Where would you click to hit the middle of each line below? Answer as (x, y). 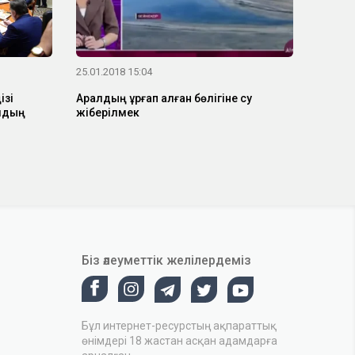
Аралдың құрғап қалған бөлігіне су (164, 99)
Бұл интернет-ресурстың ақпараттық (179, 325)
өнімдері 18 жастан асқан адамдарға (179, 340)
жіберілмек (107, 113)
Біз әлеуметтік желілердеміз (166, 261)
